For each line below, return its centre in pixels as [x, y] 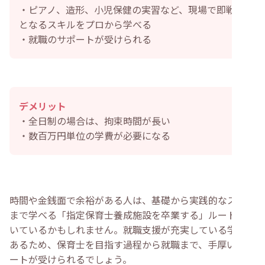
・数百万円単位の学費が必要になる [95, 136]
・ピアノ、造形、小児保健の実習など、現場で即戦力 [132, 10]
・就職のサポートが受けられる [85, 39]
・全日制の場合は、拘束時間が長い [95, 121]
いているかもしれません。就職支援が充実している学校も [132, 230]
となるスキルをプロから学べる [85, 25]
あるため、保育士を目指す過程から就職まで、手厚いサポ [132, 245]
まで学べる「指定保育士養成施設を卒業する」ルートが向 [132, 215]
